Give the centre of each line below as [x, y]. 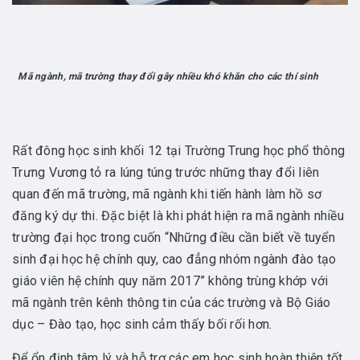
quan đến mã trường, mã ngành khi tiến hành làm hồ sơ [167, 194]
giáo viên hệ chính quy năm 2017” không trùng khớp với [170, 281]
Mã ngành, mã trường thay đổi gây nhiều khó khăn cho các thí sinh [168, 77]
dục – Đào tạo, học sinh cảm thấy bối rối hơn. [144, 325]
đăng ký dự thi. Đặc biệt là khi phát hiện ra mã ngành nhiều [178, 216]
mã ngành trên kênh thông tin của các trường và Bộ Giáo [172, 303]
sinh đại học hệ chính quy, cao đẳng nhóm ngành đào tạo [174, 260]
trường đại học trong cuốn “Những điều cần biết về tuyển [174, 238]
